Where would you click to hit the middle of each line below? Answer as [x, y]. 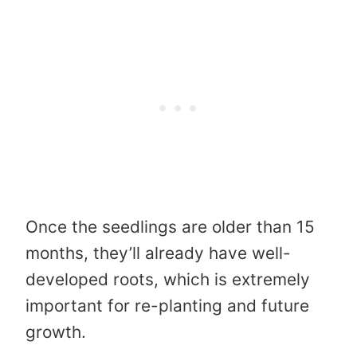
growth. [56, 331]
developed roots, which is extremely [168, 279]
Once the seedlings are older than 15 [170, 226]
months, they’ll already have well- [158, 253]
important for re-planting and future [167, 305]
